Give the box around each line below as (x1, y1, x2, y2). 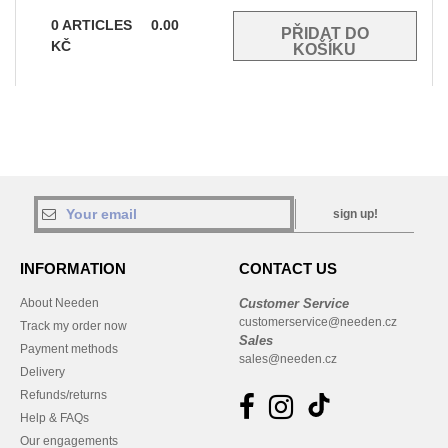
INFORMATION (20, 260, 126, 278)
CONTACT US (239, 260, 337, 278)
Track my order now (20, 319, 127, 334)
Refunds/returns (20, 388, 107, 403)
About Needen (20, 296, 99, 311)
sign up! (333, 207, 378, 222)
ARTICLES (59, 17, 136, 34)
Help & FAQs (20, 411, 89, 426)
